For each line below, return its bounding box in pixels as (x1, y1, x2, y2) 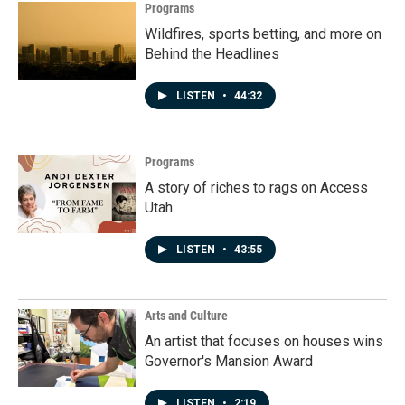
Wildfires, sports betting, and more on (145, 25, 381, 43)
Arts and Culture (145, 308, 228, 324)
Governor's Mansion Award (145, 353, 313, 371)
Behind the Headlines (145, 45, 279, 63)
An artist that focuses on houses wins (145, 333, 383, 351)
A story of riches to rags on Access (145, 179, 368, 197)
